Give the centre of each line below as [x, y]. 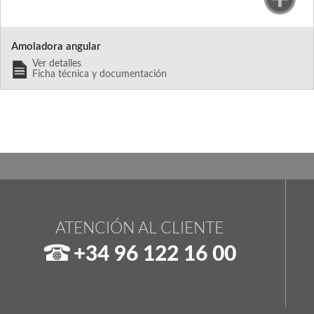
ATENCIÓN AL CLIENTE [139, 228]
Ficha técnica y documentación [99, 74]
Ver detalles [56, 63]
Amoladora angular [56, 46]
